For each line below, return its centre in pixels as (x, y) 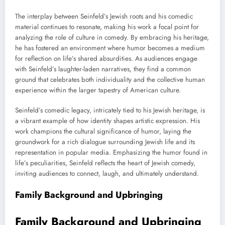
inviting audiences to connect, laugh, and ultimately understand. (107, 173)
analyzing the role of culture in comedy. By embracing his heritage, (112, 37)
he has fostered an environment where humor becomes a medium (110, 48)
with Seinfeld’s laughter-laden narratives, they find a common (103, 69)
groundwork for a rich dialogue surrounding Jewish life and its (105, 142)
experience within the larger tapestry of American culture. (98, 90)
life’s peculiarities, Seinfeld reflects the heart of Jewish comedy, (105, 163)
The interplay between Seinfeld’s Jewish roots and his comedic (104, 16)
